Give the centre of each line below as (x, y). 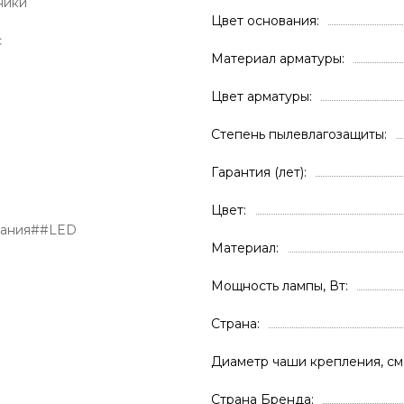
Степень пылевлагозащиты (298, 134)
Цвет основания (264, 21)
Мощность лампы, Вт (278, 286)
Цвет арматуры (260, 96)
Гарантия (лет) (257, 172)
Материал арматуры (276, 59)
